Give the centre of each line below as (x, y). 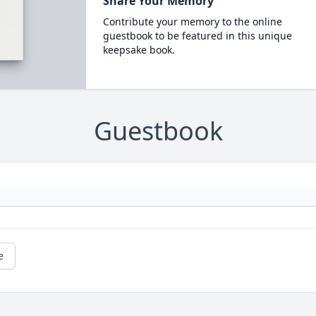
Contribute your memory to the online (192, 22)
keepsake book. (139, 50)
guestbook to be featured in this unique (197, 36)
